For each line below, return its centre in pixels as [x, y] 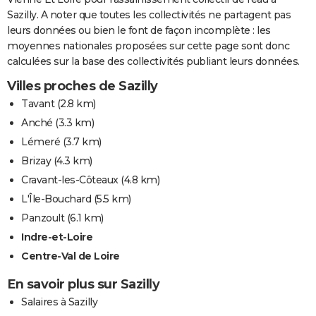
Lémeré [41, 141]
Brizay [36, 160]
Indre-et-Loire [57, 237]
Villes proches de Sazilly [83, 86]
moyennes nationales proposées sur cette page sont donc [148, 45]
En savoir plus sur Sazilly [83, 284]
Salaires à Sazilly [59, 302]
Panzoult [43, 218]
